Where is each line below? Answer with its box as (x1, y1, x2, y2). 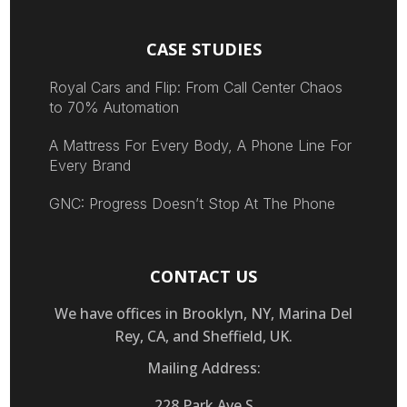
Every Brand (48, 155, 131, 174)
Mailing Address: (146, 357, 261, 378)
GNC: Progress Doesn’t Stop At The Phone (48, 194, 335, 213)
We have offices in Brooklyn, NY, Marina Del (55, 303, 352, 323)
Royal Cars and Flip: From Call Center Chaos (48, 77, 342, 96)
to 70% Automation (48, 97, 179, 116)
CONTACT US (150, 264, 257, 287)
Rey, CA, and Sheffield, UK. (114, 325, 293, 346)
